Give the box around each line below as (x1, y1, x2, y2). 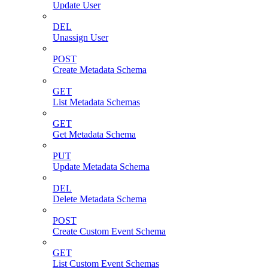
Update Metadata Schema (53, 161, 150, 172)
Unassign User (53, 32, 108, 42)
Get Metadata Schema (53, 129, 136, 139)
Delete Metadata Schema (53, 193, 147, 204)
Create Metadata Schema (53, 64, 147, 75)
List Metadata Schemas (53, 96, 140, 107)
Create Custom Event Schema (53, 226, 166, 236)
